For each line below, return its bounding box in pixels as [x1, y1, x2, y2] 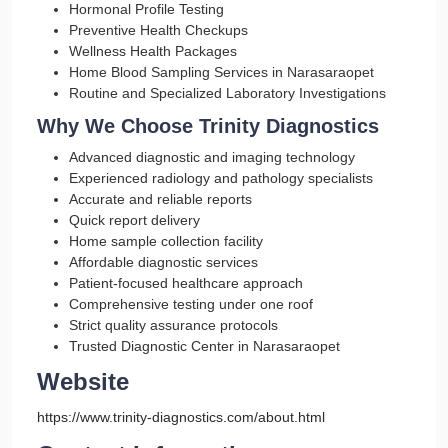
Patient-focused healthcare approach [69, 275, 303, 291]
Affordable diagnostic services [69, 254, 258, 270]
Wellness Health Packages [69, 43, 237, 59]
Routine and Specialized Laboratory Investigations [69, 85, 386, 101]
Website [37, 368, 129, 395]
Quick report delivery [69, 212, 200, 228]
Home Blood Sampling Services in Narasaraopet [69, 64, 374, 80]
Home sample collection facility [69, 233, 263, 249]
